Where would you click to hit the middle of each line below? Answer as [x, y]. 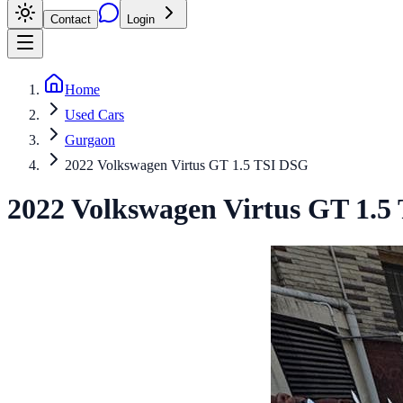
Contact [71, 19]
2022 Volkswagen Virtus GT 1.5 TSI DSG [187, 165]
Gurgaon [90, 140]
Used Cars [94, 115]
